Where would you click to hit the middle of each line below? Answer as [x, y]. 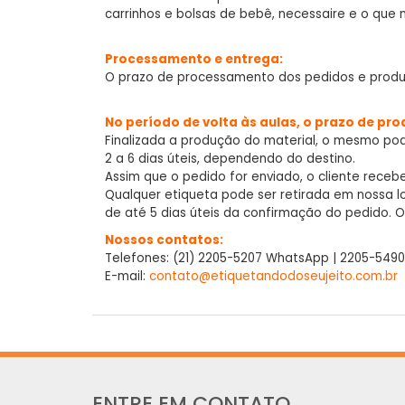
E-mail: [127, 277]
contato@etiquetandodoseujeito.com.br [273, 277]
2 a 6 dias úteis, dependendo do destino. [230, 159]
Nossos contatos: [164, 240]
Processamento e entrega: [194, 60]
